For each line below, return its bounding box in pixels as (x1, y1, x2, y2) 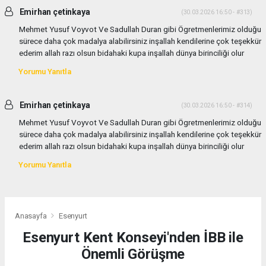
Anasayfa (15, 211, 49, 220)
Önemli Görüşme (81, 245, 185, 262)
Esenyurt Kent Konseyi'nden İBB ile (23, 229, 243, 246)
